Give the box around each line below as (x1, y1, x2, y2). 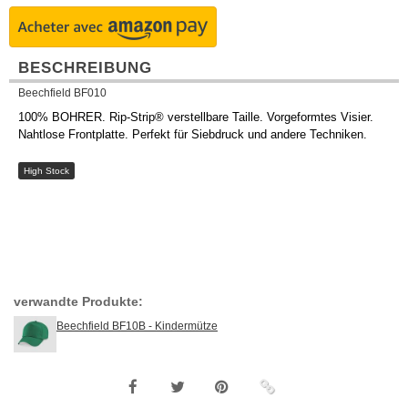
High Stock (23, 166, 69, 177)
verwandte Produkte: (14, 294, 143, 310)
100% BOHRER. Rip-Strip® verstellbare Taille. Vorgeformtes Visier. (18, 110, 373, 125)
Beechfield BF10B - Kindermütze (56, 320, 218, 333)
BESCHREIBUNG (18, 59, 152, 76)
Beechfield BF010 (18, 87, 107, 99)
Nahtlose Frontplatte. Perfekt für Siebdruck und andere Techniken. (18, 127, 367, 142)
